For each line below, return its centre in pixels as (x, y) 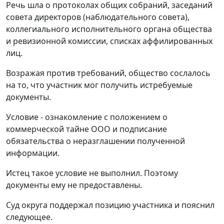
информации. (33, 153)
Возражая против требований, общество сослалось (108, 73)
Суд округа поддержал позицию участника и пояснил (110, 205)
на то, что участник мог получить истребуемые (99, 85)
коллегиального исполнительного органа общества (109, 29)
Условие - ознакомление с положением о (87, 117)
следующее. (29, 217)
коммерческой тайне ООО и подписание (86, 129)
